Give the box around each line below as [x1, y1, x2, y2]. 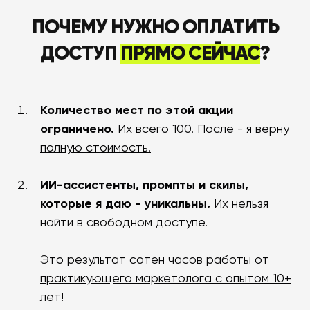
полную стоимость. [40, 142, 151, 155]
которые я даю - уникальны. [40, 198, 210, 211]
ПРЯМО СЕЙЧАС [120, 44, 260, 64]
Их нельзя [210, 198, 268, 211]
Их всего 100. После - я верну [114, 123, 289, 136]
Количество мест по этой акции [40, 104, 233, 118]
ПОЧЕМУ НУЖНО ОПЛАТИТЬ [31, 18, 279, 38]
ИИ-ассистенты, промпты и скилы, [40, 179, 248, 192]
